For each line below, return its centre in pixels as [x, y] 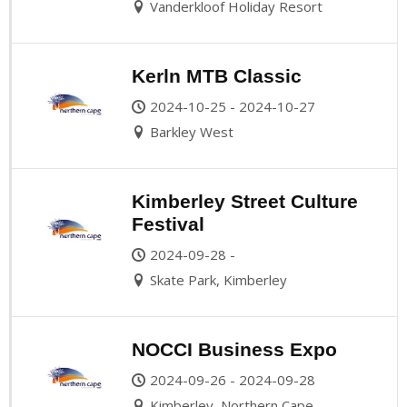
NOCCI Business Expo [234, 349]
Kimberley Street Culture [245, 201]
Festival [168, 223]
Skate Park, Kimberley [218, 279]
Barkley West [192, 131]
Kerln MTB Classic [217, 75]
